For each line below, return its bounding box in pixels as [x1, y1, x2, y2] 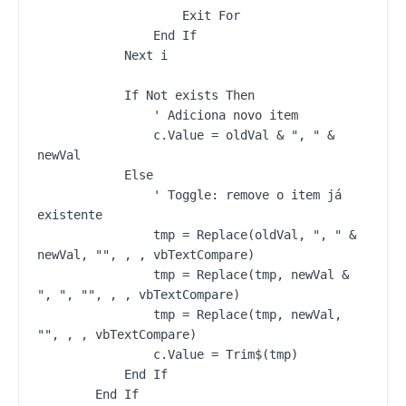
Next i [37, 47, 124, 63]
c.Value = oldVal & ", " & [37, 127, 153, 142]
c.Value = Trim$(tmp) [37, 346, 153, 362]
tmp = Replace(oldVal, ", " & [37, 227, 153, 242]
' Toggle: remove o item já [37, 187, 153, 202]
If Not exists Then [37, 87, 124, 102]
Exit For [37, 7, 182, 23]
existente [37, 207, 102, 222]
